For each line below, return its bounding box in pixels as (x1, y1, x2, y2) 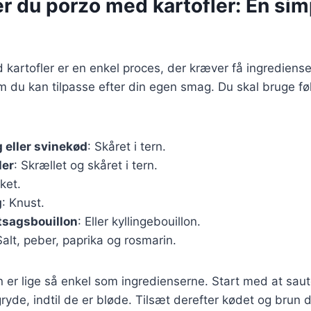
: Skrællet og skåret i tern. (14, 158, 158, 172)
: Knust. (2, 195, 44, 210)
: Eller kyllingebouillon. (78, 214, 201, 228)
